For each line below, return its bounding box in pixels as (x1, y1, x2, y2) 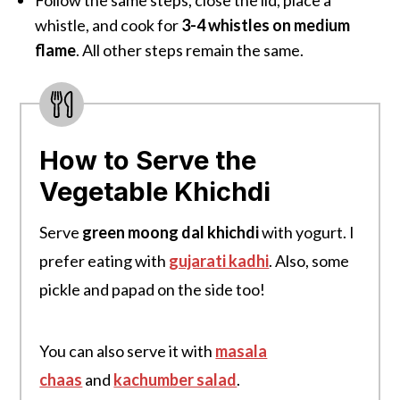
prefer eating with (39, 250, 170, 271)
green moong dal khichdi (82, 221, 260, 242)
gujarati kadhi (169, 250, 270, 271)
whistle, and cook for (35, 14, 182, 35)
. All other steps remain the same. (76, 39, 304, 60)
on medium (272, 14, 351, 35)
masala (215, 340, 268, 361)
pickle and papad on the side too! (39, 279, 269, 299)
